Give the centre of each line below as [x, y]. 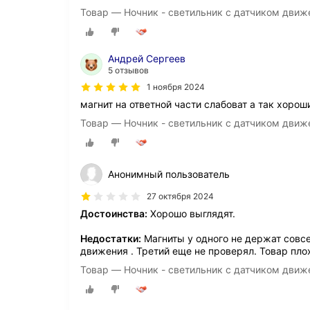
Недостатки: [111, 239]
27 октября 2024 [180, 197]
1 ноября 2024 [176, 87]
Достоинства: [114, 214]
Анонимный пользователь [169, 174]
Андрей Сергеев [147, 59]
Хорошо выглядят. [191, 214]
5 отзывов [128, 71]
